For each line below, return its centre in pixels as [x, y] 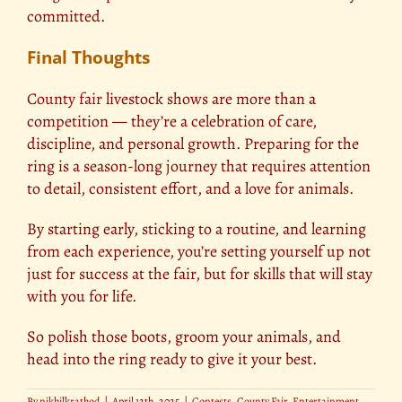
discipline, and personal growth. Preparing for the [193, 143]
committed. [66, 16]
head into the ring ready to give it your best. [172, 358]
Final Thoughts [88, 57]
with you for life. [82, 296]
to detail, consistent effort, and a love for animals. [190, 188]
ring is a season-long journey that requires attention [199, 166]
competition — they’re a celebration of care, [172, 121]
